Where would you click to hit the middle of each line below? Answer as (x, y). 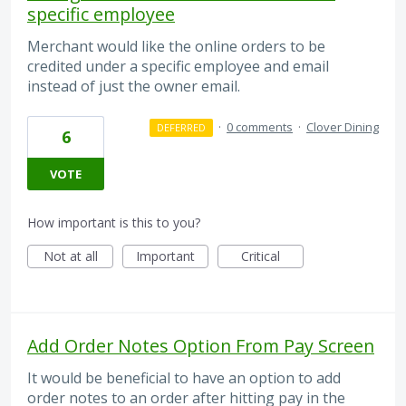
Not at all (70, 256)
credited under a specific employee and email (178, 66)
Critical (261, 256)
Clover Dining (343, 127)
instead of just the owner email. (134, 86)
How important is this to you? (114, 223)
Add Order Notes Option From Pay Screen (201, 346)
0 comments (260, 127)
